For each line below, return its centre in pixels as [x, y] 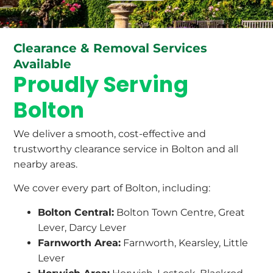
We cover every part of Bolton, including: [112, 188]
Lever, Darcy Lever [82, 227]
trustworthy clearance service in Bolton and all [126, 149]
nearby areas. [47, 164]
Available [43, 64]
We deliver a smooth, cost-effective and [110, 133]
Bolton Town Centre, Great [180, 212]
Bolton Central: [76, 212]
